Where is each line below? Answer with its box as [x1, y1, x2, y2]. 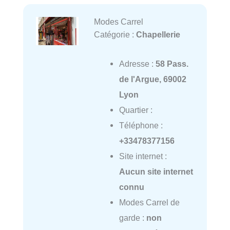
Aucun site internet [119, 166, 193, 176]
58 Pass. [155, 59, 188, 68]
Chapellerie [136, 30, 180, 40]
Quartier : [119, 105, 152, 114]
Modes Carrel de [119, 197, 180, 207]
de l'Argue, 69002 [119, 74, 186, 84]
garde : [119, 213, 146, 222]
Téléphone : [119, 120, 163, 130]
